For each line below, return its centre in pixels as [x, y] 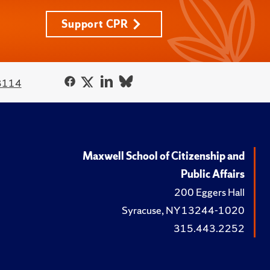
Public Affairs [213, 174]
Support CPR [95, 24]
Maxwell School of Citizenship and [164, 156]
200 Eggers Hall [209, 192]
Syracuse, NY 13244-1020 [183, 210]
